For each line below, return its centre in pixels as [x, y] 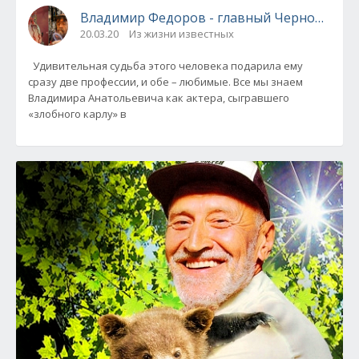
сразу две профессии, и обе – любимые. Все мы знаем [165, 81]
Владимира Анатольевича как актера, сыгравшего [159, 97]
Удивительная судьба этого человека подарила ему [165, 65]
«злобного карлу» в [77, 113]
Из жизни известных [182, 33]
